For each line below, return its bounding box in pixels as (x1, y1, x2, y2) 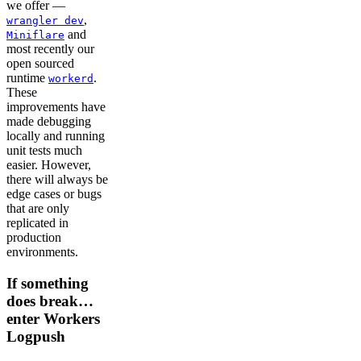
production (6, 230, 61, 245)
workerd (48, 73, 93, 85)
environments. (6, 245, 78, 259)
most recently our (6, 42, 94, 56)
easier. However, (6, 158, 91, 172)
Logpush (6, 327, 65, 345)
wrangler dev (6, 15, 84, 27)
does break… (6, 292, 93, 309)
